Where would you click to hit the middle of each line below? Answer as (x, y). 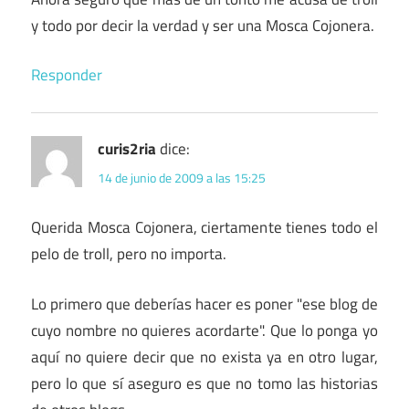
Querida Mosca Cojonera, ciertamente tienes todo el (204, 228)
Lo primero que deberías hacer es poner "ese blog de (204, 304)
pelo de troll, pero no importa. (129, 254)
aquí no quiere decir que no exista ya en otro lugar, (204, 357)
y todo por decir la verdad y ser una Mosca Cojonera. (203, 25)
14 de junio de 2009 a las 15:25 (182, 177)
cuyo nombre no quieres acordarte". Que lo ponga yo (204, 330)
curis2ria (127, 149)
